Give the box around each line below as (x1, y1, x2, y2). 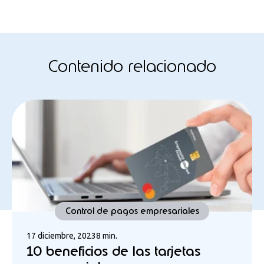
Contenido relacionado (48, 54, 216, 77)
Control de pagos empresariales (65, 205, 199, 216)
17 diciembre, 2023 (27, 230, 96, 240)
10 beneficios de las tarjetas (27, 242, 200, 260)
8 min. (96, 230, 117, 240)
